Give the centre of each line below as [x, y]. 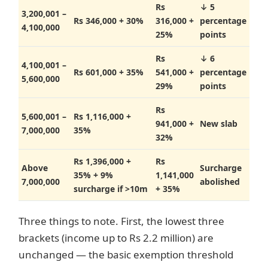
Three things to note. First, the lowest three [121, 221]
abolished [220, 182]
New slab [219, 124]
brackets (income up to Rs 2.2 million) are [116, 238]
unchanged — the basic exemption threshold [126, 255]
